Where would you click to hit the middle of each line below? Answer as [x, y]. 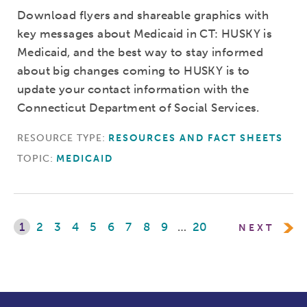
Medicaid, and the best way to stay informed [140, 52]
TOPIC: [35, 159]
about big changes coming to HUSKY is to [134, 71]
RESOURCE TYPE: [61, 138]
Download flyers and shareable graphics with [143, 15]
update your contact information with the [133, 89]
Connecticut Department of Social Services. [138, 108]
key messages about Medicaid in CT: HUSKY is [145, 34]
